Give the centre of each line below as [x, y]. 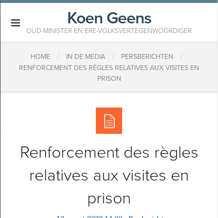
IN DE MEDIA [86, 57]
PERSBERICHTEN [147, 57]
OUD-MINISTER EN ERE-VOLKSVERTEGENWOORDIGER [109, 31]
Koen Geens [109, 18]
